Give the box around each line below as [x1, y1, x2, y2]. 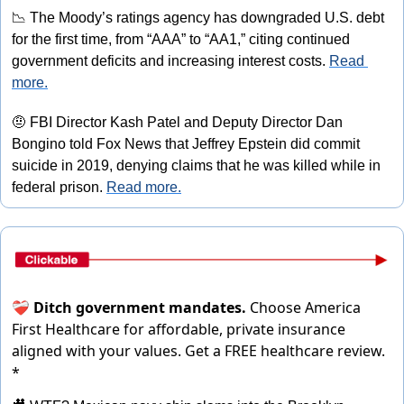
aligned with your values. [12, 341, 185, 362]
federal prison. [12, 179, 106, 195]
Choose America [250, 298, 361, 318]
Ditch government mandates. [33, 298, 250, 318]
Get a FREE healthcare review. [185, 341, 385, 362]
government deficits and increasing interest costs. [12, 52, 329, 69]
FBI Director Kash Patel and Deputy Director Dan [26, 114, 343, 130]
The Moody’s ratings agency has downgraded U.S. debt [26, 9, 384, 25]
